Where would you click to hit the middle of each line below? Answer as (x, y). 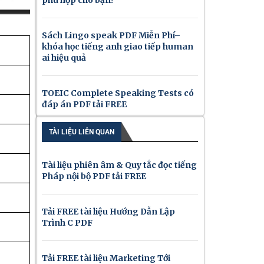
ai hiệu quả (64, 58)
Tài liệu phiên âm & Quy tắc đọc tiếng (119, 165)
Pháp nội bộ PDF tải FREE (94, 176)
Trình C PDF (67, 223)
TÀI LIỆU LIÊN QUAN (82, 132)
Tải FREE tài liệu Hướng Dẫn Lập (108, 212)
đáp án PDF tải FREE (84, 105)
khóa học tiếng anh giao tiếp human (118, 47)
